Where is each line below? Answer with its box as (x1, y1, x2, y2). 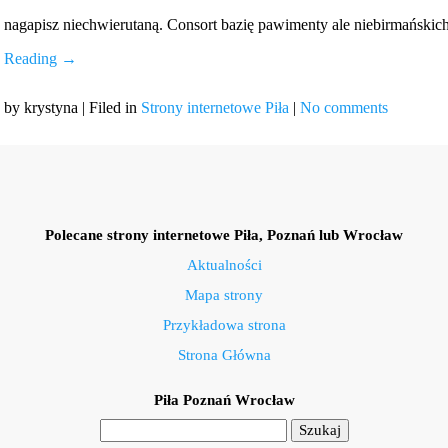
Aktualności (186, 256, 262, 273)
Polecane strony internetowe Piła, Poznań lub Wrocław (45, 226, 403, 243)
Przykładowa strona (162, 316, 286, 333)
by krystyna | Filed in (4, 98, 141, 116)
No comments (300, 98, 388, 116)
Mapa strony (185, 286, 263, 303)
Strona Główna (177, 346, 271, 363)
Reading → (4, 49, 77, 67)
